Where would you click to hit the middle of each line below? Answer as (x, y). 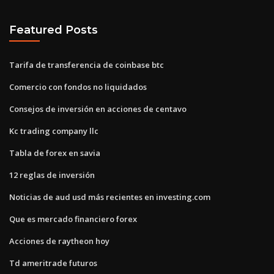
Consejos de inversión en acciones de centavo (98, 109)
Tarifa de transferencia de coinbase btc (87, 65)
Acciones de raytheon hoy (59, 241)
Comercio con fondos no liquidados (78, 87)
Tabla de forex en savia (55, 153)
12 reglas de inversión (52, 175)
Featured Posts (54, 30)
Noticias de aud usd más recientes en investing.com (110, 197)
